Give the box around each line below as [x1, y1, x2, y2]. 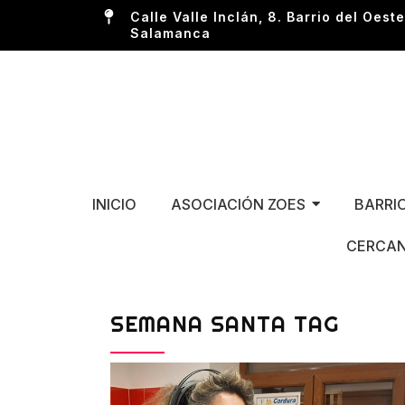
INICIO [91, 194, 137, 213]
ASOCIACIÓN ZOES [170, 194, 306, 213]
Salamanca [130, 25, 211, 41]
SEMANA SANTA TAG [110, 309, 339, 337]
